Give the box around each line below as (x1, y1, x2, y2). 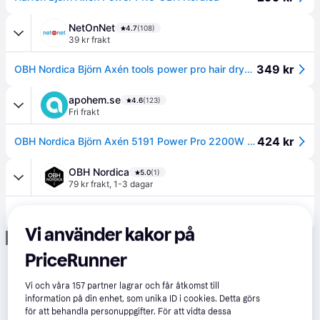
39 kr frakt (69, 34, 110, 45)
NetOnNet (69, 21, 115, 34)
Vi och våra (25, 281, 73, 291)
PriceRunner (25, 249, 128, 272)
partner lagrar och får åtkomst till (85, 281, 220, 291)
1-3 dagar (114, 179, 153, 189)
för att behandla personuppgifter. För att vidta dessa (25, 306, 232, 317)
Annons (9, 231, 43, 244)
